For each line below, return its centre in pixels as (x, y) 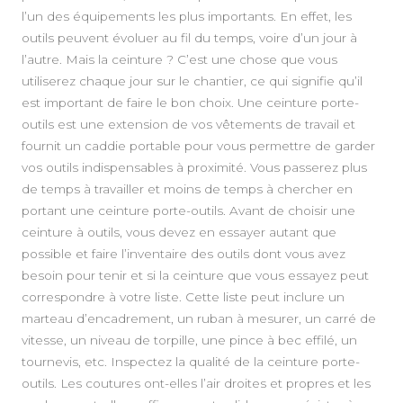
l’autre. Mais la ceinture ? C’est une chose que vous (179, 59)
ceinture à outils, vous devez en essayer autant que (179, 232)
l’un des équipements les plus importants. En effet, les (187, 16)
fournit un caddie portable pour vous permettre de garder (198, 145)
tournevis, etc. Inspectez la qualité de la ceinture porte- (191, 361)
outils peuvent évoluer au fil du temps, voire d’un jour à (189, 37)
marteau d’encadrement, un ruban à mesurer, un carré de (199, 318)
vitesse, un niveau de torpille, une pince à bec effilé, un (189, 340)
